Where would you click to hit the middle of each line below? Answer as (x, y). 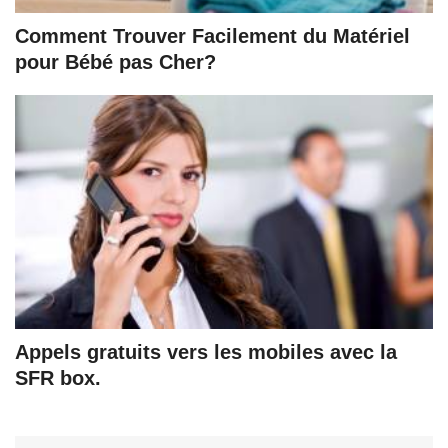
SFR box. (58, 377)
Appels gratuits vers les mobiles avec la (206, 351)
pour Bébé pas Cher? (115, 61)
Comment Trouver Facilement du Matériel (212, 35)
